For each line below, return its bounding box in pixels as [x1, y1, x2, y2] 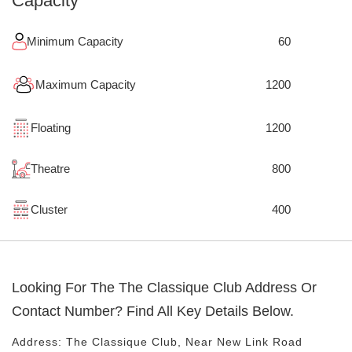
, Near [178, 335, 217, 348]
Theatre [31, 162, 70, 175]
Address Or [242, 280, 317, 295]
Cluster [31, 203, 68, 216]
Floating [31, 121, 71, 134]
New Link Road [217, 335, 302, 348]
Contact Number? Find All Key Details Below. [12, 303, 294, 319]
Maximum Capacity [35, 77, 136, 91]
